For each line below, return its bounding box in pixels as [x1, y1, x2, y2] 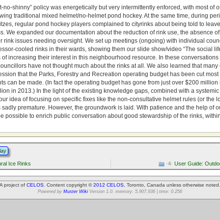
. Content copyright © [44, 182, 93, 188]
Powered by [38, 189, 63, 194]
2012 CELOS [93, 182, 124, 188]
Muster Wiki [63, 189, 88, 194]
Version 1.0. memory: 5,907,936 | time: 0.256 [88, 189, 182, 194]
